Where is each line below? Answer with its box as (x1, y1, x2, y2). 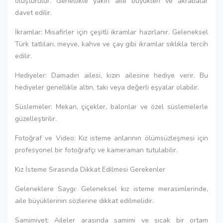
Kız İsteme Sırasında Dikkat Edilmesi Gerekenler (15, 165, 165, 174)
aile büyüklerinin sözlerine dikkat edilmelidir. (15, 196, 154, 206)
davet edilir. (15, 8, 52, 17)
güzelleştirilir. (15, 114, 57, 123)
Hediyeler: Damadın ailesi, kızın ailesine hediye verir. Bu (15, 71, 208, 80)
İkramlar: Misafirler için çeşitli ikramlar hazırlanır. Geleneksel (15, 27, 208, 37)
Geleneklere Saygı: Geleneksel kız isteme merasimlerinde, (15, 184, 208, 194)
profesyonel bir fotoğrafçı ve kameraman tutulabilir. (15, 145, 178, 155)
